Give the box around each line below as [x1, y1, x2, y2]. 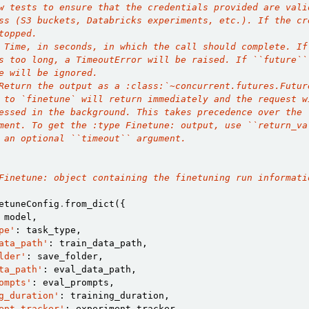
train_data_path [59, 238, 142, 248]
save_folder [37, 251, 98, 261]
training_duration [70, 290, 164, 301]
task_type [26, 225, 76, 235]
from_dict [65, 199, 114, 209]
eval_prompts [43, 277, 109, 288]
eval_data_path [54, 264, 131, 275]
